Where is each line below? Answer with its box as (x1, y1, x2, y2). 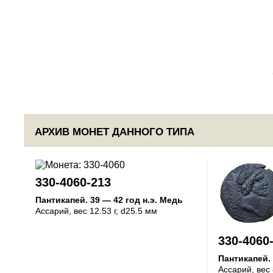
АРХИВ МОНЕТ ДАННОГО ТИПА (35, 126, 194, 138)
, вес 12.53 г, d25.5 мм (69, 206, 157, 216)
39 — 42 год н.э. (90, 195, 157, 205)
